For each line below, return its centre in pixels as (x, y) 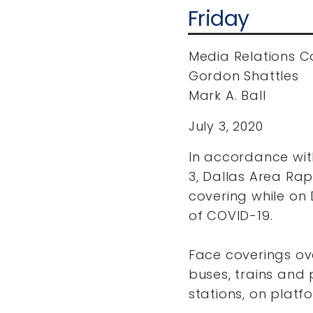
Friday (218, 19)
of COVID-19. (231, 215)
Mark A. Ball (227, 95)
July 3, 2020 (226, 126)
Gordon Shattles (243, 75)
